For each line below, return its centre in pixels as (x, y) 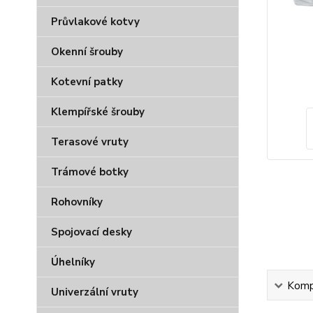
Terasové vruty (90, 142)
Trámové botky (90, 172)
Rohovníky (77, 202)
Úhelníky (73, 262)
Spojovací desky (92, 232)
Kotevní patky (87, 82)
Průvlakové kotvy (95, 22)
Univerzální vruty (95, 292)
